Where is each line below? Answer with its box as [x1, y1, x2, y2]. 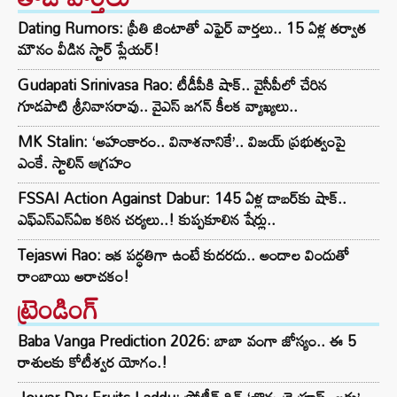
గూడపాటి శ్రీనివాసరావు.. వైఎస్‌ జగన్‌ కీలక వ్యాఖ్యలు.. [18, 91, 298, 121]
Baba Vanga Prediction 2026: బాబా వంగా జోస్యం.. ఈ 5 [18, 326, 356, 356]
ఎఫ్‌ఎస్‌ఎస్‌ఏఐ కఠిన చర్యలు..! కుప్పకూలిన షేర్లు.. [18, 205, 276, 235]
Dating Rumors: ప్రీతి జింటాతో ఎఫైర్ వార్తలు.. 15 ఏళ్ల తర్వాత [18, 13, 366, 43]
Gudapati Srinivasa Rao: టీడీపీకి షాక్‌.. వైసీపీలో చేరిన [18, 70, 327, 100]
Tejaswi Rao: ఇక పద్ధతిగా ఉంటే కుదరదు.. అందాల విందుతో [18, 240, 349, 270]
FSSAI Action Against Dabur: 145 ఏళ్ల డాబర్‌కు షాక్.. [18, 183, 346, 214]
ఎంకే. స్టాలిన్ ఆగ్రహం [18, 148, 131, 178]
